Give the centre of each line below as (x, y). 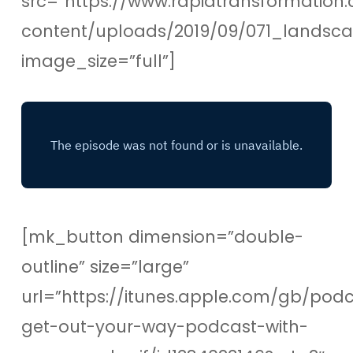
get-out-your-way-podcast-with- (164, 327)
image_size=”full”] (98, 61)
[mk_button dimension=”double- (162, 237)
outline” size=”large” (105, 267)
